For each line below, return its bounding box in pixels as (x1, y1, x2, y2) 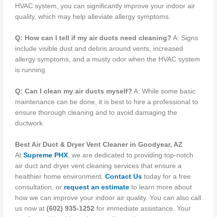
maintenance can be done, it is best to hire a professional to (15, 98, 199, 106)
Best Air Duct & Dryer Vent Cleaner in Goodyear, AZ (15, 141, 183, 149)
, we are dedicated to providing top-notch (68, 152, 194, 159)
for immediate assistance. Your (94, 205, 191, 213)
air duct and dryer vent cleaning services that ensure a (15, 162, 182, 170)
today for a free (142, 173, 191, 181)
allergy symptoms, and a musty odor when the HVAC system (15, 56, 201, 63)
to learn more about (129, 184, 192, 191)
